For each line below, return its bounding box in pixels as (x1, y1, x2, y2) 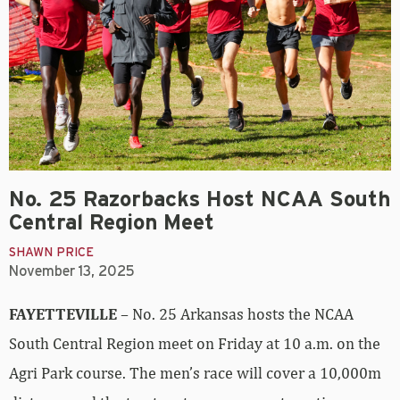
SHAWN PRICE (9, 246, 94, 260)
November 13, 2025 (9, 264, 135, 279)
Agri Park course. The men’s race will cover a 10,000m (9, 363, 381, 383)
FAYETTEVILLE (9, 304, 117, 324)
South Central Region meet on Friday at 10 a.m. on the (9, 334, 380, 354)
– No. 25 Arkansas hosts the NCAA (117, 304, 354, 324)
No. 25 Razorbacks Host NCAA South (9, 189, 390, 212)
